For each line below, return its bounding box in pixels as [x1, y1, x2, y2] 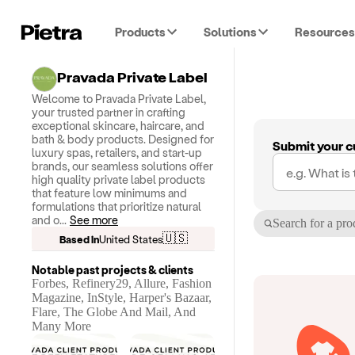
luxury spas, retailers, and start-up [32, 146, 202, 159]
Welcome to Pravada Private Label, [32, 92, 206, 105]
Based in [59, 232, 99, 245]
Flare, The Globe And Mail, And [32, 305, 196, 319]
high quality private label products [32, 173, 205, 186]
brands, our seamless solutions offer [32, 159, 213, 173]
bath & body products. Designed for [32, 132, 214, 146]
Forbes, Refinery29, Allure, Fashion [32, 277, 212, 290]
